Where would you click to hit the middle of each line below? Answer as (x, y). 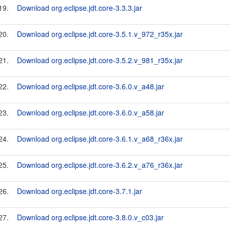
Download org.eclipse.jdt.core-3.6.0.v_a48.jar (91, 86)
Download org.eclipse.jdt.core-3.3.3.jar (80, 8)
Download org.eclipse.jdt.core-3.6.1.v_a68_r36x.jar (100, 139)
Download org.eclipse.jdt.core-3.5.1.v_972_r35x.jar (100, 34)
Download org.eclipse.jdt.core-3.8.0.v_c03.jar (90, 217)
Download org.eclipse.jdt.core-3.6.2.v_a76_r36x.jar (100, 165)
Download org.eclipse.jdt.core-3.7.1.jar (80, 191)
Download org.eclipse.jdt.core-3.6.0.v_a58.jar (91, 112)
